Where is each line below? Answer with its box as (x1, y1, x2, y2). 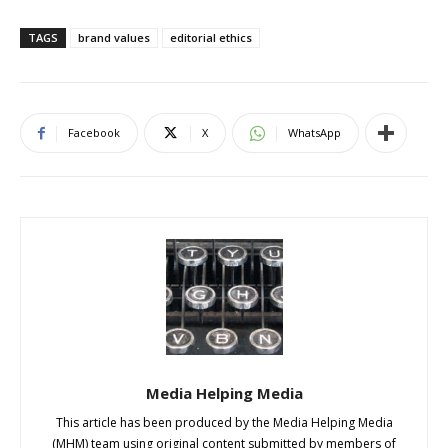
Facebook (68, 125, 120, 141)
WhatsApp (288, 125, 341, 141)
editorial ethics (170, 30, 252, 46)
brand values (78, 30, 150, 46)
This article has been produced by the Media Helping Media (55, 414, 393, 432)
